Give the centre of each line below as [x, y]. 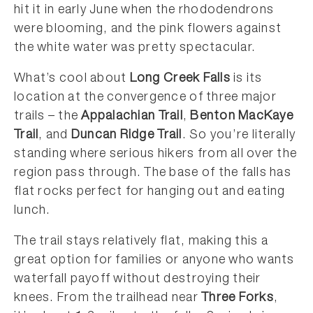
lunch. [32, 211]
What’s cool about [72, 79]
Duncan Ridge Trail [126, 136]
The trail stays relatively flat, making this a [141, 242]
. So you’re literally [239, 136]
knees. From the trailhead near [108, 298]
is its [246, 79]
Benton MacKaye [242, 117]
